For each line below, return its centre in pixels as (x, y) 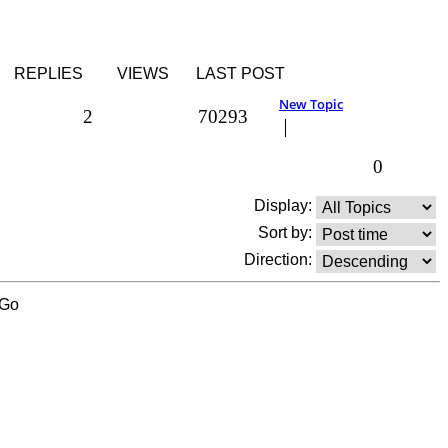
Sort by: (287, 233)
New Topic (311, 103)
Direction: (280, 260)
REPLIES (48, 73)
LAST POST (240, 73)
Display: (285, 206)
